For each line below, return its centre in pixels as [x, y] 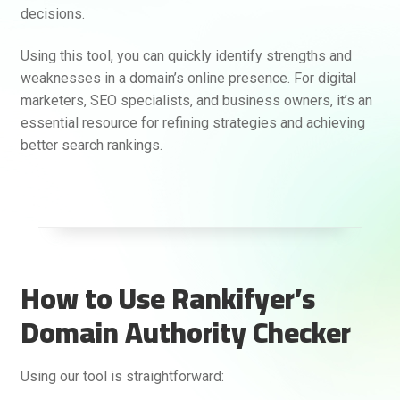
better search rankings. [91, 146]
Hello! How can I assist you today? [112, 367]
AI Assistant [272, 304]
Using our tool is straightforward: [122, 376]
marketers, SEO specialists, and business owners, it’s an [196, 101]
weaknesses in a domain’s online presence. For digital [188, 79]
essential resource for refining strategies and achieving [192, 123]
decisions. [52, 13]
